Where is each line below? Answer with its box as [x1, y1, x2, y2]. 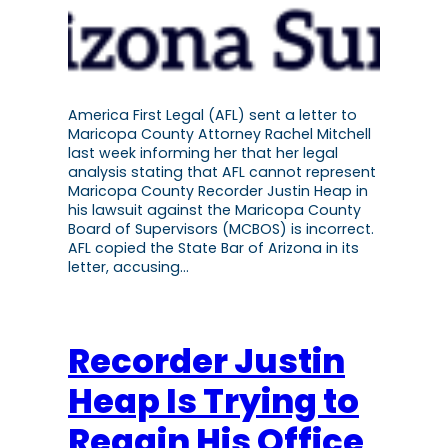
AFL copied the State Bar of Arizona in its [68, 238, 359, 259]
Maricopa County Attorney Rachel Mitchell [68, 124, 371, 145]
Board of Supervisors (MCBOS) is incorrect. [68, 219, 374, 240]
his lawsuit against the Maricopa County [68, 200, 361, 221]
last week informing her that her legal [68, 143, 338, 164]
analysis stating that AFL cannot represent [68, 162, 376, 183]
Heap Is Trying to [68, 378, 359, 426]
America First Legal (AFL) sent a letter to [68, 105, 357, 126]
